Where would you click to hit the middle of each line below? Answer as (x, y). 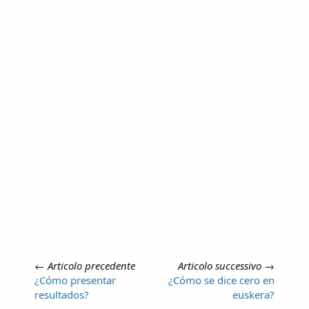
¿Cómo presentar (75, 280)
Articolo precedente (91, 265)
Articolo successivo (220, 265)
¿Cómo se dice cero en (221, 280)
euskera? (253, 294)
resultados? (62, 294)
